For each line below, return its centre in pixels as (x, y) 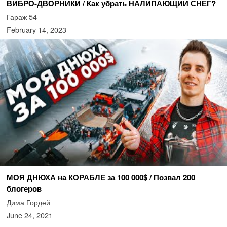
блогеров (24, 188)
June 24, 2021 (29, 215)
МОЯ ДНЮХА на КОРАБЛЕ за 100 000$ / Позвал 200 (101, 177)
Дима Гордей (28, 202)
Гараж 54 (22, 17)
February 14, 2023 (36, 30)
